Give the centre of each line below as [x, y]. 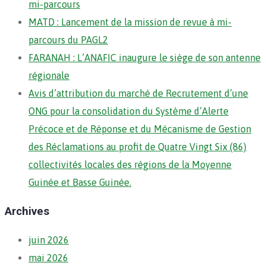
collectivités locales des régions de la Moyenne [130, 164]
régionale [49, 75]
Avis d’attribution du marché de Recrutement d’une [138, 93]
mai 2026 [48, 258]
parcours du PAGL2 [68, 39]
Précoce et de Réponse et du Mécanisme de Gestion [140, 129]
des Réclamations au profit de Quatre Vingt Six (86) [137, 146]
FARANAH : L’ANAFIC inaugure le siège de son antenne [145, 57]
